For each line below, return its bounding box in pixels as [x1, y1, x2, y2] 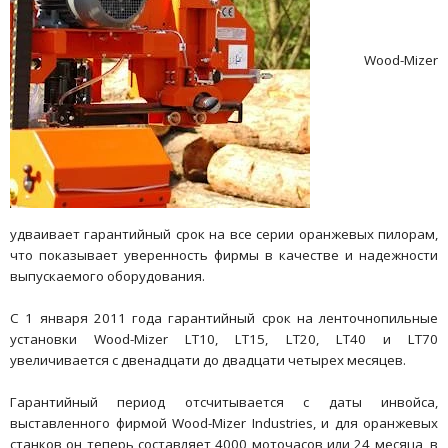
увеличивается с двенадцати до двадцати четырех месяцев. [10, 350, 406, 369]
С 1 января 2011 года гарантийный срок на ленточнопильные [10, 308, 438, 327]
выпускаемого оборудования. [10, 266, 205, 285]
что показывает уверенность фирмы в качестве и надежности [10, 245, 438, 264]
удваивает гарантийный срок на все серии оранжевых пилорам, [10, 224, 438, 243]
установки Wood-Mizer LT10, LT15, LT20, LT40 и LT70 [10, 329, 438, 348]
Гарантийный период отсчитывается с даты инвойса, [10, 392, 438, 411]
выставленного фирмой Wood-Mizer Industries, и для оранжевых [10, 413, 438, 432]
